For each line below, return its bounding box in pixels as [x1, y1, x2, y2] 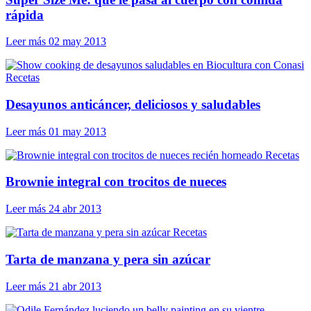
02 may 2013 [49, 35, 106, 48]
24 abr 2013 [49, 203, 101, 215]
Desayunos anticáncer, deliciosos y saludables [6, 96, 260, 112]
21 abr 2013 [49, 280, 101, 292]
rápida [6, 7, 44, 22]
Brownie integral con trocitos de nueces [6, 174, 226, 190]
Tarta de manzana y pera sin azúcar [6, 251, 210, 267]
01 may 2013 [49, 125, 106, 137]
